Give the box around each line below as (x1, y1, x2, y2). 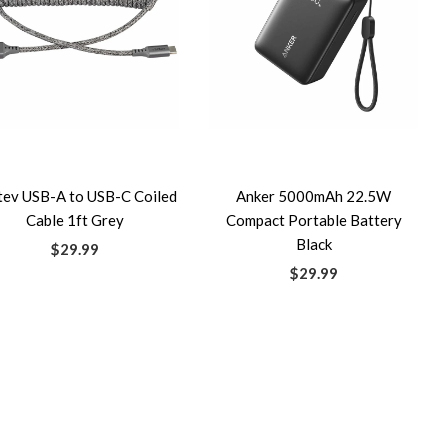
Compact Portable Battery (225, 211, 402, 229)
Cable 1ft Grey (25, 211, 124, 229)
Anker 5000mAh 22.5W (236, 187, 392, 205)
